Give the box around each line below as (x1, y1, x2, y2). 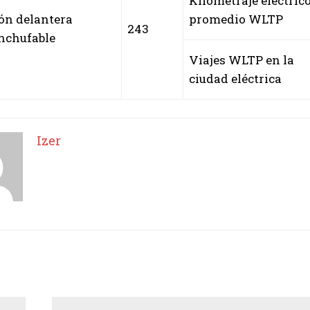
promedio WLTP (189, 10, 283, 27)
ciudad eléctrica (189, 70, 282, 86)
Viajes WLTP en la (189, 51, 294, 68)
